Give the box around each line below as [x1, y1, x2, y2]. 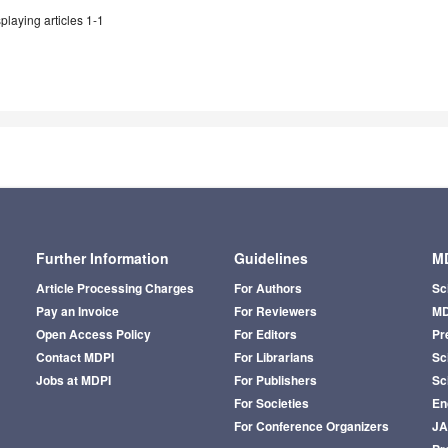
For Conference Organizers [233, 416, 389, 435]
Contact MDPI [35, 347, 114, 366]
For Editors [233, 324, 297, 343]
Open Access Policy [35, 324, 151, 343]
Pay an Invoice [35, 301, 119, 320]
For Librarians [233, 347, 314, 366]
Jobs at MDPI [35, 370, 111, 389]
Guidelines [233, 247, 308, 268]
